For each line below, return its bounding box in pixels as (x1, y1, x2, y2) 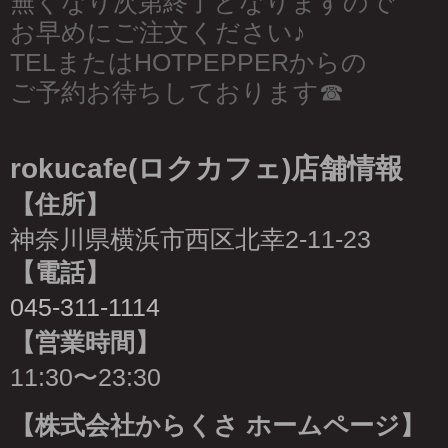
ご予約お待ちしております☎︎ (10, 78, 344, 106)
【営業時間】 (10, 328, 160, 356)
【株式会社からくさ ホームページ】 (10, 411, 425, 439)
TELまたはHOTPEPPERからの (10, 48, 367, 76)
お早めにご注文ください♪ (10, 18, 306, 46)
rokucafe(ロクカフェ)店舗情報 (10, 152, 403, 184)
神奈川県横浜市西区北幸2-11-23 (10, 225, 371, 253)
